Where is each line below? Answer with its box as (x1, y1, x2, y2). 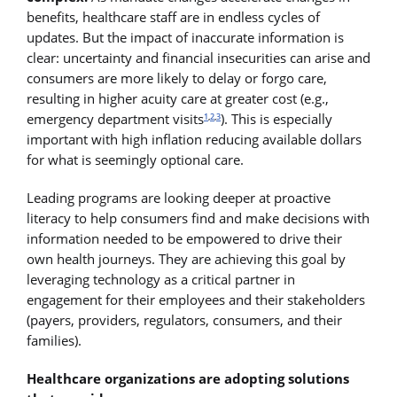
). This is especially (221, 109, 332, 128)
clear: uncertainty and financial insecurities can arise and (27, 48, 370, 66)
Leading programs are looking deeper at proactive (27, 188, 331, 206)
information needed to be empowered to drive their (27, 229, 342, 247)
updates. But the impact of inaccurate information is (27, 27, 344, 46)
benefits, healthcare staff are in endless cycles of (27, 7, 320, 26)
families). (27, 331, 82, 349)
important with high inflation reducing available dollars (27, 129, 362, 148)
